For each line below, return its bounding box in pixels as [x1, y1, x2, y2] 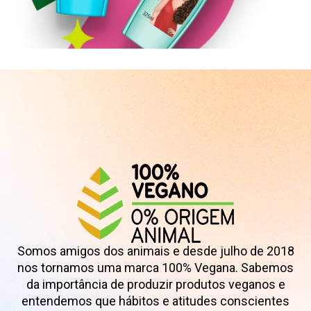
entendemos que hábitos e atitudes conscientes [22, 293, 289, 308]
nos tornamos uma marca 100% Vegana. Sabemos [17, 260, 294, 275]
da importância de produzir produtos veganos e [26, 276, 285, 292]
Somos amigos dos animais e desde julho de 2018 [17, 243, 294, 258]
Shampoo [118, 117, 193, 140]
